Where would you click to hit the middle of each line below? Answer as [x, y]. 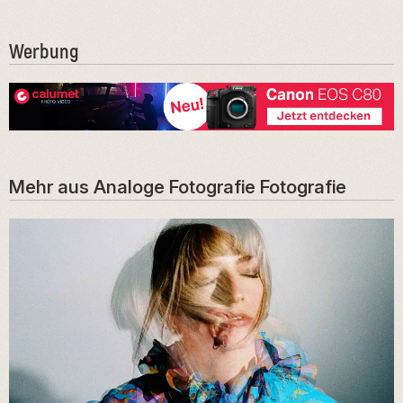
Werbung [44, 52]
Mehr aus [51, 186]
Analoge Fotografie [175, 186]
